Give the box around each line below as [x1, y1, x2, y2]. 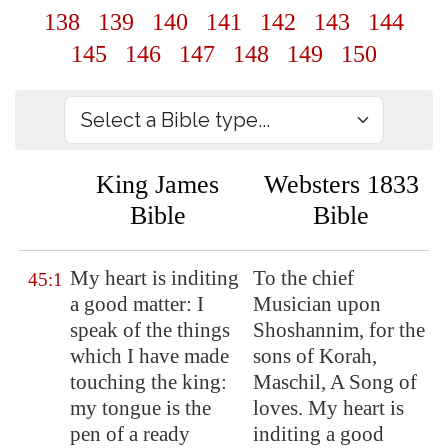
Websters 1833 [263, 170, 419, 199]
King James [96, 170, 219, 199]
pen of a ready [70, 422, 190, 446]
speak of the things [70, 318, 230, 342]
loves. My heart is [253, 396, 404, 420]
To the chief [253, 266, 354, 290]
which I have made [70, 344, 229, 368]
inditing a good [253, 422, 384, 446]
